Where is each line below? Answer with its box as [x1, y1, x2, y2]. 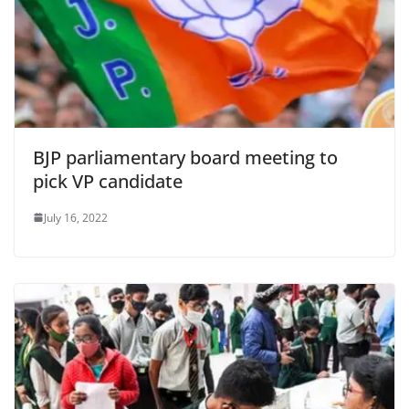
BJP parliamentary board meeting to [33, 144, 338, 170]
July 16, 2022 [44, 209, 108, 225]
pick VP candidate [33, 168, 183, 194]
